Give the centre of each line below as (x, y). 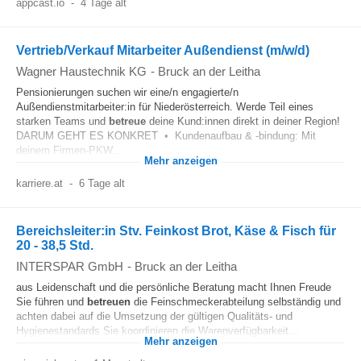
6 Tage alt (102, 183)
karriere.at (39, 183)
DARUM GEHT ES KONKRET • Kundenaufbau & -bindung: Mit (166, 136)
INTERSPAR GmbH (70, 266)
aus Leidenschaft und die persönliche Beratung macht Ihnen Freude (174, 287)
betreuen (109, 302)
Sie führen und (52, 302)
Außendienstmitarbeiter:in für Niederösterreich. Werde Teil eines (165, 107)
